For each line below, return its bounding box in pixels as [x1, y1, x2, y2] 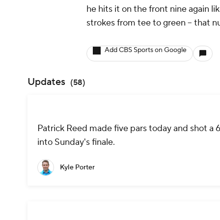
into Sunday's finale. [37, 137, 115, 148]
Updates [27, 76, 65, 88]
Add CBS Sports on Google [105, 46, 187, 55]
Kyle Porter [60, 163, 95, 172]
